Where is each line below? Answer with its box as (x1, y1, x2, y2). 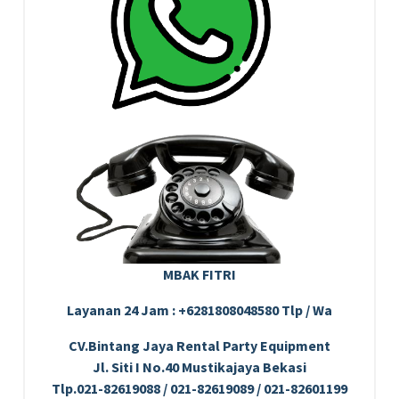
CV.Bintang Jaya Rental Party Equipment (69, 336, 330, 354)
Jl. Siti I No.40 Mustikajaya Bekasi (93, 357, 306, 376)
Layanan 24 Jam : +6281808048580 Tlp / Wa (67, 300, 332, 319)
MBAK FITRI (163, 265, 236, 283)
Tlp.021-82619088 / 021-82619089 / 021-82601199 (52, 379, 347, 397)
